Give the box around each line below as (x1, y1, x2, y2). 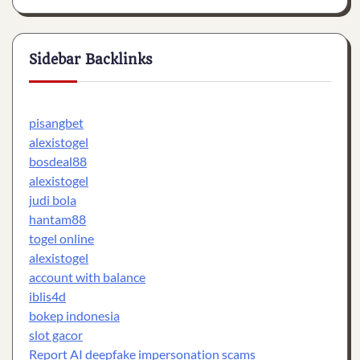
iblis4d (29, 288, 66, 304)
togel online (29, 231, 94, 246)
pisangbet (29, 115, 84, 130)
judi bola (29, 192, 76, 207)
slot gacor (29, 327, 83, 342)
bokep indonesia (29, 308, 120, 323)
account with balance (29, 269, 145, 284)
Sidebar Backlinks (29, 51, 153, 67)
